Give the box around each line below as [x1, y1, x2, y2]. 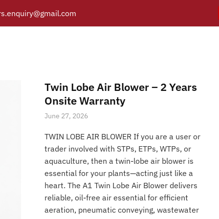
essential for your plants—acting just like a [44, 168, 194, 178]
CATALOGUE [80, 42, 122, 52]
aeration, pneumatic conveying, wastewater [44, 204, 199, 215]
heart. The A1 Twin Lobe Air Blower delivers [44, 180, 198, 190]
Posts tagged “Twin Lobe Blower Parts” [61, 55, 184, 65]
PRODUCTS [23, 42, 60, 51]
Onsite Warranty [44, 93, 126, 108]
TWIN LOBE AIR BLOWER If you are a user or [44, 131, 201, 141]
